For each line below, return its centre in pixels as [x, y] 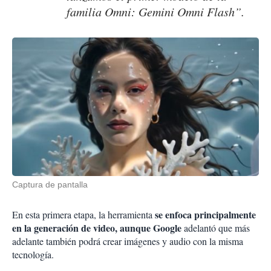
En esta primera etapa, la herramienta [82, 215]
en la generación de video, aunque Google [97, 228]
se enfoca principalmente [204, 215]
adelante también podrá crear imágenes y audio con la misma [128, 241]
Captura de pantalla [50, 185]
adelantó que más [216, 228]
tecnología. [33, 255]
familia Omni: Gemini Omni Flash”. [155, 12]
